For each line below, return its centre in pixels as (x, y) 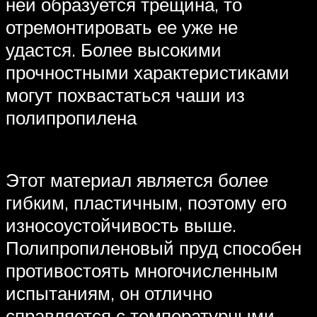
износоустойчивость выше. (121, 225)
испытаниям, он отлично (109, 293)
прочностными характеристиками (148, 72)
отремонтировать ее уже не (122, 27)
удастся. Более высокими (114, 49)
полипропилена (71, 117)
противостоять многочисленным (142, 270)
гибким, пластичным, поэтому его (146, 202)
